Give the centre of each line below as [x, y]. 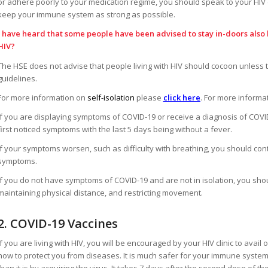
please [149, 97]
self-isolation [111, 97]
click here [182, 97]
